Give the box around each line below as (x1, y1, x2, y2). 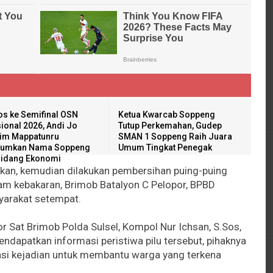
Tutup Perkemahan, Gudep (118, 120, 222, 130)
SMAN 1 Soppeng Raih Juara (118, 131, 233, 141)
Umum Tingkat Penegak (118, 142, 213, 152)
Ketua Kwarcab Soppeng (118, 109, 216, 119)
